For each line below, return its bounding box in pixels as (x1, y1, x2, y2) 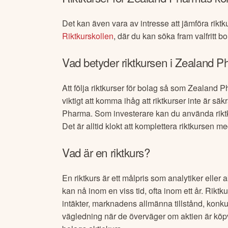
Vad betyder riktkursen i (62, 53, 175, 70)
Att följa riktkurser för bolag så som (62, 82, 188, 94)
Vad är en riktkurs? (62, 144, 150, 160)
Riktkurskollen (62, 30, 113, 42)
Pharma (62, 107, 91, 120)
